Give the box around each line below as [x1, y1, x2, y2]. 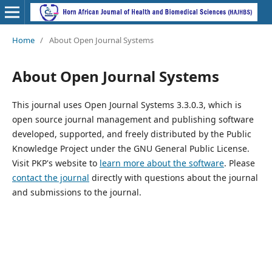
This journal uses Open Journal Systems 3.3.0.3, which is [12, 98, 242, 110]
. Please [223, 157, 255, 169]
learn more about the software [99, 157, 224, 169]
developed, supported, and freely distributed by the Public [12, 127, 251, 140]
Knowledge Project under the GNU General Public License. [12, 142, 250, 154]
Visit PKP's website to [12, 157, 100, 169]
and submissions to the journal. [12, 186, 141, 198]
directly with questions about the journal [89, 171, 258, 183]
